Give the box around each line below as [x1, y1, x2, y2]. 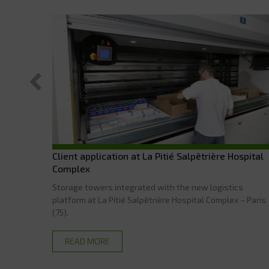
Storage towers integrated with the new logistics [52, 182, 243, 193]
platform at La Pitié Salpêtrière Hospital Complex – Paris [52, 195, 266, 205]
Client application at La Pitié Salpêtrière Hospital [52, 150, 264, 162]
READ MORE [65, 236, 110, 247]
